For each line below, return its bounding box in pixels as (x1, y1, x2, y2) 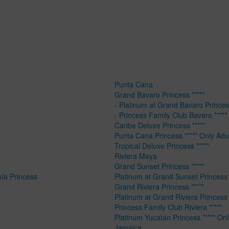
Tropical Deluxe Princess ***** (114, 140, 209, 151)
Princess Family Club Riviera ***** (114, 201, 222, 212)
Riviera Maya (114, 150, 157, 161)
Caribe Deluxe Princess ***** (114, 120, 205, 130)
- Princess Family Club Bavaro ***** (114, 109, 227, 120)
